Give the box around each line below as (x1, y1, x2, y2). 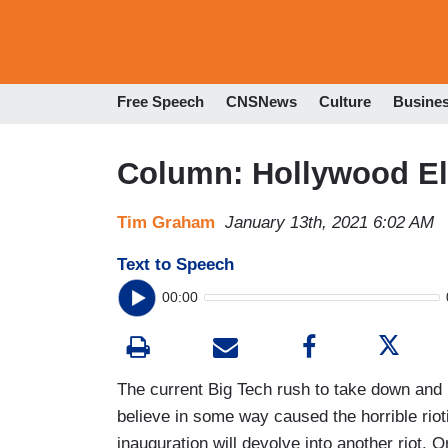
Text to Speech (117, 254, 234, 274)
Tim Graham (117, 212, 215, 232)
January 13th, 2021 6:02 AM (225, 212, 434, 232)
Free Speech (117, 93, 204, 111)
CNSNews (226, 93, 297, 111)
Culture (319, 93, 371, 111)
